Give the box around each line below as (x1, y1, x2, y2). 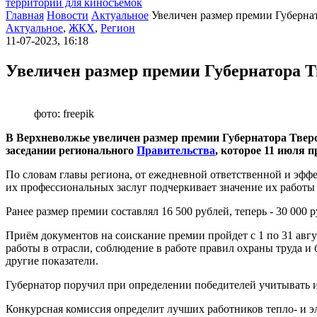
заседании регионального (6, 144, 137, 156)
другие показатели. (6, 254, 98, 267)
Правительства (137, 144, 215, 156)
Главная (6, 9, 44, 21)
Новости (47, 9, 88, 21)
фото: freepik (34, 107, 94, 120)
